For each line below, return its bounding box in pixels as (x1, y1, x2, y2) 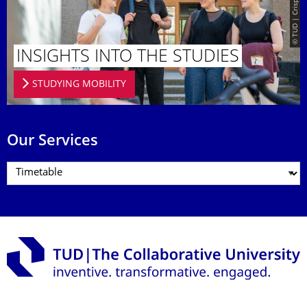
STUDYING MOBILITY (32, 79, 126, 89)
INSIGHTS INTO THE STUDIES (16, 49, 239, 66)
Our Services (7, 134, 98, 149)
